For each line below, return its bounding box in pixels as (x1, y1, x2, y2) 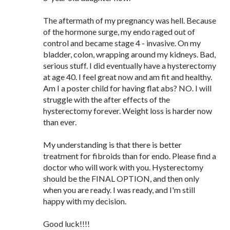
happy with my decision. (43, 196, 126, 206)
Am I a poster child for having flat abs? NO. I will (43, 83, 212, 93)
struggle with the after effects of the (43, 94, 170, 104)
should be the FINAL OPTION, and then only (43, 174, 199, 183)
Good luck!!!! (43, 219, 90, 228)
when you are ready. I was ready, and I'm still (43, 185, 195, 195)
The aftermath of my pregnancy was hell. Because (43, 15, 216, 25)
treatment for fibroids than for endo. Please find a (43, 151, 216, 161)
